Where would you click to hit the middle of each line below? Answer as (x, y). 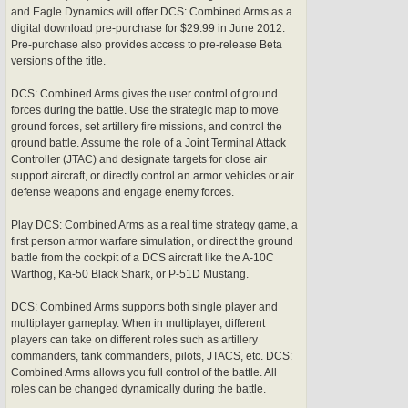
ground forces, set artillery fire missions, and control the (147, 126)
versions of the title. (58, 61)
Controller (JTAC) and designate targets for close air (139, 159)
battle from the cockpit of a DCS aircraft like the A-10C (143, 257)
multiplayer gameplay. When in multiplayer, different (138, 323)
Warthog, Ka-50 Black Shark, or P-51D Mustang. (130, 274)
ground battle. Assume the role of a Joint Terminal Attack (148, 143)
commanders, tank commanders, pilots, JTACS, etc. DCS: (152, 356)
